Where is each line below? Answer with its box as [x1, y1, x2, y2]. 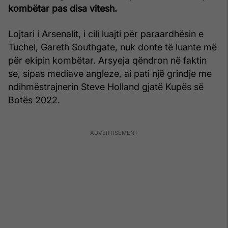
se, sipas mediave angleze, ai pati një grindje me [8, 68, 212, 79]
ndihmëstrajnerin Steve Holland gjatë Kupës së [8, 81, 204, 92]
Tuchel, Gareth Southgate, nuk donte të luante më [8, 41, 217, 52]
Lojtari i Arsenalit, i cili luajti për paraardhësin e [8, 28, 204, 39]
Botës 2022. [8, 94, 60, 105]
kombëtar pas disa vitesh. [8, 3, 117, 14]
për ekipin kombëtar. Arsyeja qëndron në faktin [8, 54, 207, 66]
